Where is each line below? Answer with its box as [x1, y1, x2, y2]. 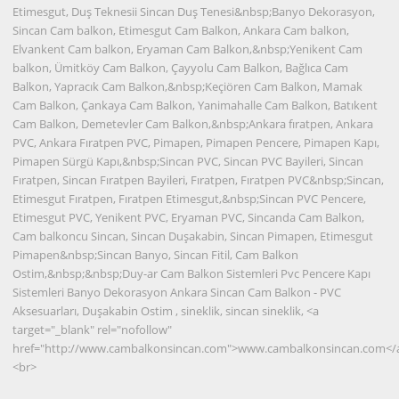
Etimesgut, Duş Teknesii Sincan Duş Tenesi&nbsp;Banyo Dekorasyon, [12, 4, 376, 20]
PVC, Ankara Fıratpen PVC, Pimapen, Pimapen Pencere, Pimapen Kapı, [12, 134, 380, 151]
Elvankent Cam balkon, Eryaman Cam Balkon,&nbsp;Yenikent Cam [12, 41, 363, 58]
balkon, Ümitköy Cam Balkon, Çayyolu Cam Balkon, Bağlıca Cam [12, 60, 349, 77]
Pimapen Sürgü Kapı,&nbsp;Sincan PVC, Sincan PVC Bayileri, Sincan [12, 153, 364, 170]
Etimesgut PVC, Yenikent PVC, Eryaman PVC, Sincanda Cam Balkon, [12, 209, 365, 226]
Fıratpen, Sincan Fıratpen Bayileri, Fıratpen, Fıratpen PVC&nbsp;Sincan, [12, 172, 385, 189]
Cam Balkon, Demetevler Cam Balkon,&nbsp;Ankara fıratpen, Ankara [12, 116, 374, 133]
